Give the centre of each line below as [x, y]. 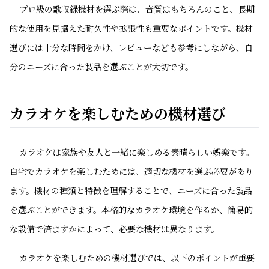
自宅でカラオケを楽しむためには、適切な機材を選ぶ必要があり [131, 171]
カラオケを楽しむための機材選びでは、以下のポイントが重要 [137, 258]
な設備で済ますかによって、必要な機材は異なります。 [114, 229]
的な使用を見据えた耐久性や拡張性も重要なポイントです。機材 [131, 28]
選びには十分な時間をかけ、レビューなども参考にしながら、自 [131, 47]
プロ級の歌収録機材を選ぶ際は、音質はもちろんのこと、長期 [137, 9]
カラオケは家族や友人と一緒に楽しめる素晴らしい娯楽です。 [137, 152]
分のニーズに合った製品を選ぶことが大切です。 [101, 67]
